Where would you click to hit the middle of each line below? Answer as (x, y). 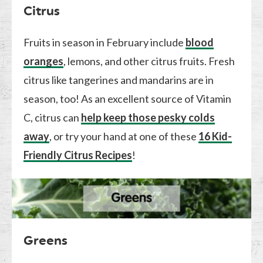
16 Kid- (215, 136)
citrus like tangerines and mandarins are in (119, 80)
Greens (46, 240)
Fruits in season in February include (105, 42)
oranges (44, 61)
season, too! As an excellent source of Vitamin (128, 98)
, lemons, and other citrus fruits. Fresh (149, 61)
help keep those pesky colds (148, 117)
